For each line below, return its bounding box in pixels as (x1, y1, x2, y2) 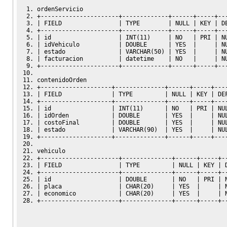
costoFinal (41, 119, 111, 126)
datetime (122, 55, 168, 62)
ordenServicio (37, 5, 83, 13)
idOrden (41, 111, 111, 119)
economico (41, 190, 119, 197)
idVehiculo (41, 41, 119, 48)
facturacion (41, 55, 119, 62)
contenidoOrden (37, 76, 87, 84)
